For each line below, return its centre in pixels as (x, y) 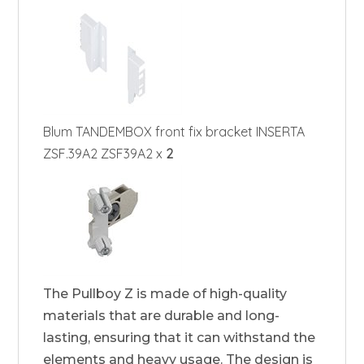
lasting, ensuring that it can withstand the (180, 337)
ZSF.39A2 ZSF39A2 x (105, 153)
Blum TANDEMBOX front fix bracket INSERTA (174, 131)
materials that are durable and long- (162, 315)
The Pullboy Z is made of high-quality (165, 293)
